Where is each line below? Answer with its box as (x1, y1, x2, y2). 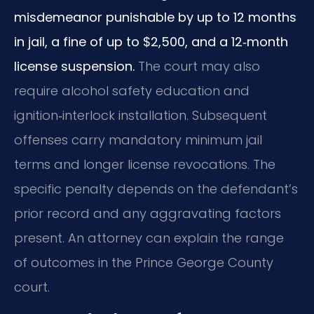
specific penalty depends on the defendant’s (14, 179, 298, 198)
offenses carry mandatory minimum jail (14, 130, 262, 149)
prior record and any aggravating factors (14, 204, 281, 222)
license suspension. (14, 57, 135, 75)
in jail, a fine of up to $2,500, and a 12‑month (14, 32, 288, 50)
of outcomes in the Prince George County (14, 253, 273, 271)
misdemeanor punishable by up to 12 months (14, 8, 296, 26)
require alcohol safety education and (14, 81, 250, 100)
